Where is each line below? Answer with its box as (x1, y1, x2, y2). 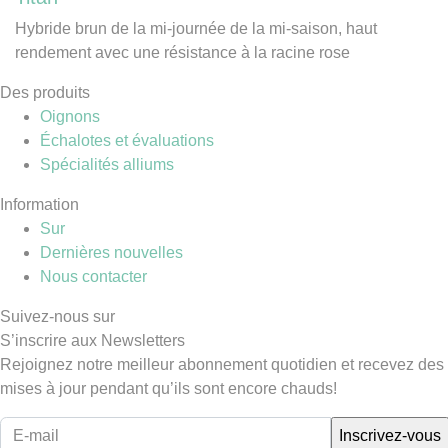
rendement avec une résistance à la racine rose (15, 43, 350, 61)
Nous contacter (40, 267, 147, 285)
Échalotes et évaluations (40, 131, 214, 149)
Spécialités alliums (40, 155, 174, 173)
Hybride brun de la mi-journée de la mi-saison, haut (15, 19, 377, 37)
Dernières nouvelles (40, 243, 183, 261)
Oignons (40, 107, 100, 125)
